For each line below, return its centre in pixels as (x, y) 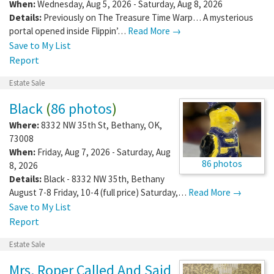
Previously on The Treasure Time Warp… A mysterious (148, 17)
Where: (24, 125)
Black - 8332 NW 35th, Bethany (104, 179)
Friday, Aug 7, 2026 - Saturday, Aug (103, 152)
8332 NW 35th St (74, 125)
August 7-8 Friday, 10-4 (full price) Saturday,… (99, 192)
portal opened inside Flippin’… (68, 31)
